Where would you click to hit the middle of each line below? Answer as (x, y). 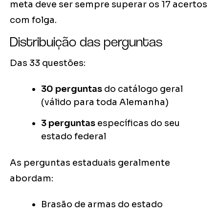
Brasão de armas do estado (102, 205)
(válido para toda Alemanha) (105, 102)
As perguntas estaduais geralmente (90, 163)
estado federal (74, 137)
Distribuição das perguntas (86, 42)
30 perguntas (72, 89)
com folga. (33, 20)
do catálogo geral (142, 89)
